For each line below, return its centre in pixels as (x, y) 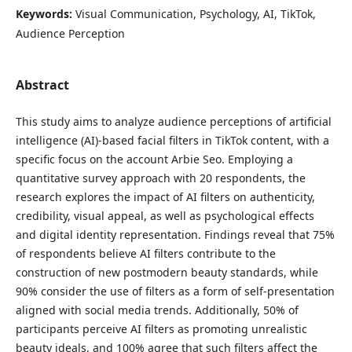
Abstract (42, 84)
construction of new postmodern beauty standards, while (167, 272)
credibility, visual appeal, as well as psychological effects (165, 216)
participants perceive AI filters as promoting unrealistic (161, 329)
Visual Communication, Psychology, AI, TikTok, (195, 13)
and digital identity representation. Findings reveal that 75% (175, 235)
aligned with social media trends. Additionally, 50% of (157, 310)
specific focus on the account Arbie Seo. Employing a (154, 159)
